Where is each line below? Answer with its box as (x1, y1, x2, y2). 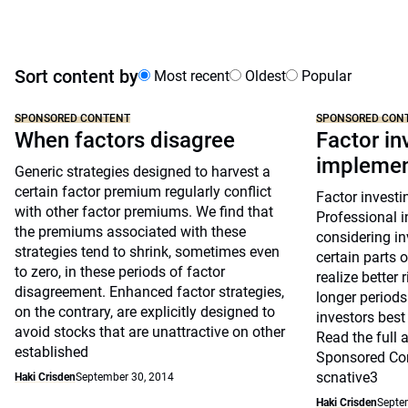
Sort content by (15, 66, 138, 87)
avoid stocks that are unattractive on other (15, 323, 285, 341)
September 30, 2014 (76, 371, 174, 383)
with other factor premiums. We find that (15, 203, 273, 220)
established (15, 343, 88, 361)
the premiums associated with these (15, 223, 246, 240)
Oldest (241, 67, 286, 85)
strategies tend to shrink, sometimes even (15, 243, 280, 260)
